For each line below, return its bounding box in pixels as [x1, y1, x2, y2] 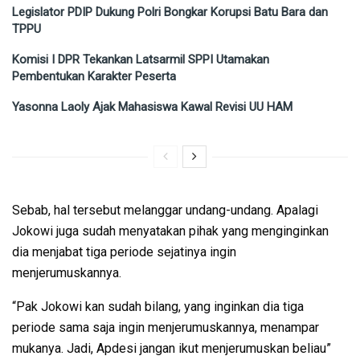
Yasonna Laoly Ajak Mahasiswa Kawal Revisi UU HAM [12, 99, 292, 114]
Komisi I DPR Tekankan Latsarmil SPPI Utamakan [12, 51, 269, 67]
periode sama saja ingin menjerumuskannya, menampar [12, 319, 319, 335]
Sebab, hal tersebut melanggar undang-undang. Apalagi [12, 202, 318, 218]
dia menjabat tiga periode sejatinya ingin [12, 243, 236, 260]
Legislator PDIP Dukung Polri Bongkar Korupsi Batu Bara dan [12, 4, 328, 19]
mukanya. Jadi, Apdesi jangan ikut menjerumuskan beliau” [12, 340, 331, 356]
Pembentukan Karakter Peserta [12, 68, 176, 84]
